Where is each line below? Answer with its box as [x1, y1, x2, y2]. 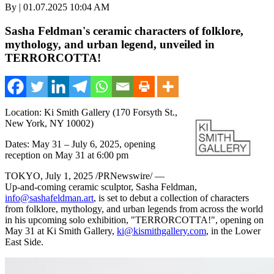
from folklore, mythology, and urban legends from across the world [5, 204, 263, 215]
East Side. [5, 237, 43, 248]
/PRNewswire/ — [93, 171, 165, 182]
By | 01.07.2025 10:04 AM [5, 2, 109, 12]
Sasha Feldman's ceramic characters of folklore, [5, 24, 243, 37]
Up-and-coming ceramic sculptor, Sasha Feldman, [5, 182, 197, 193]
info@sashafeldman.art [5, 193, 94, 204]
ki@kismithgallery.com [117, 226, 206, 237]
